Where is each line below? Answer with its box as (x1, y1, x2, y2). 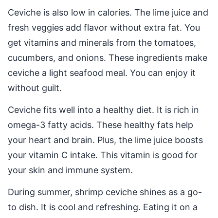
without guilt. (8, 83, 62, 93)
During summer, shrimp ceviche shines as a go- (8, 187, 202, 198)
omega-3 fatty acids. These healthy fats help (8, 120, 193, 130)
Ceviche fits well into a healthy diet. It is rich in (8, 105, 199, 115)
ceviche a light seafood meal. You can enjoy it (8, 68, 196, 78)
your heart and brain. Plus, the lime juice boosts (8, 135, 203, 145)
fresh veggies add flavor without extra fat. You (8, 22, 200, 33)
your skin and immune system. (8, 165, 133, 176)
